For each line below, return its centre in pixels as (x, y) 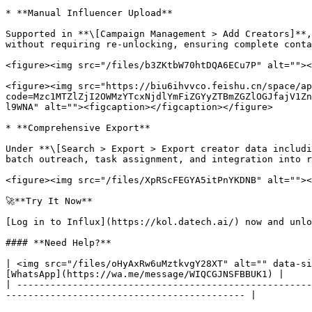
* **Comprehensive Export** (78, 128)
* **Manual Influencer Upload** (89, 13)
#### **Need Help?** (58, 243)
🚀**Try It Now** (49, 201)
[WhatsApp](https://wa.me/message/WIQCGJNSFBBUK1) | (145, 274)
